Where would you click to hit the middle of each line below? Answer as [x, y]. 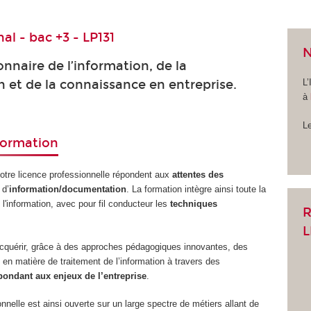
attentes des [198, 175]
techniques [194, 204]
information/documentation [68, 190]
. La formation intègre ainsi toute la [196, 190]
